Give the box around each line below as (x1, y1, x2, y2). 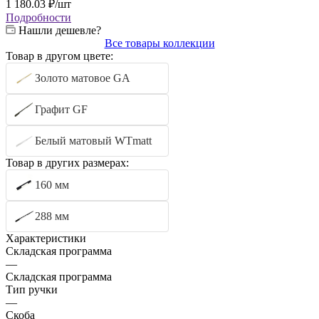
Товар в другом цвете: (6, 49, 113, 62)
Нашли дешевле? (19, 23, 101, 36)
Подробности (6, 11, 71, 23)
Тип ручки (6, 283, 58, 296)
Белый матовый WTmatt (35, 134, 152, 147)
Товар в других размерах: (6, 156, 129, 169)
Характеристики (6, 231, 86, 244)
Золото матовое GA (35, 71, 130, 84)
